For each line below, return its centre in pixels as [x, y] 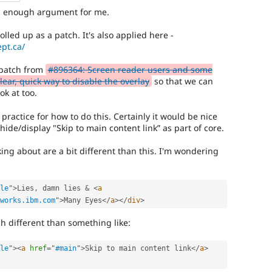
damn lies [62, 188]
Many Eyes [83, 200]
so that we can [182, 81]
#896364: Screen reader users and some [130, 70]
